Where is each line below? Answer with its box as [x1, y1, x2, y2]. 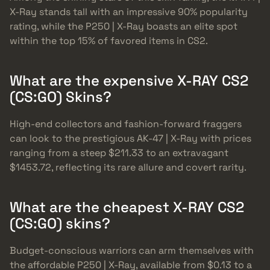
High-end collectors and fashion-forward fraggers [10, 117, 242, 130]
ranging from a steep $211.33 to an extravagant [10, 146, 228, 159]
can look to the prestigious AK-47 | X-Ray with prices [10, 131, 251, 145]
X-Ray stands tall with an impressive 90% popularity [10, 5, 248, 18]
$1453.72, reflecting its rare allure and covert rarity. [10, 160, 246, 174]
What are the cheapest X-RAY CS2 [10, 197, 244, 216]
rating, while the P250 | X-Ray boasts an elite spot [10, 19, 237, 33]
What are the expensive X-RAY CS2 [10, 71, 248, 90]
